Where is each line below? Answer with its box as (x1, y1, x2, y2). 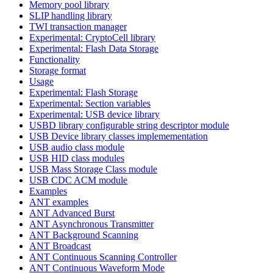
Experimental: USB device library (29, 108, 160, 119)
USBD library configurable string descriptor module (29, 119, 229, 130)
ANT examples (29, 196, 88, 207)
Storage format (29, 65, 86, 76)
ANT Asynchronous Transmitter (29, 218, 154, 229)
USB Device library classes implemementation (29, 130, 208, 141)
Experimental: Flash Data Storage (29, 43, 158, 54)
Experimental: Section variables (29, 97, 151, 108)
